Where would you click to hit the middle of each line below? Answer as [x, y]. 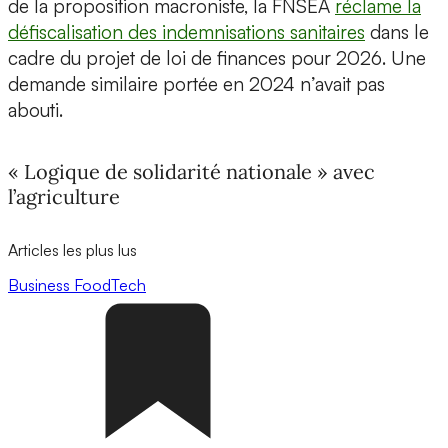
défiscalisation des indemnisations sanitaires [186, 32]
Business [41, 284]
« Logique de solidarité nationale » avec [191, 171]
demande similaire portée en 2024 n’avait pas [196, 84]
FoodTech [110, 284]
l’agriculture [64, 196]
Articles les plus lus [72, 249]
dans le [397, 32]
